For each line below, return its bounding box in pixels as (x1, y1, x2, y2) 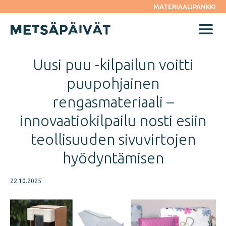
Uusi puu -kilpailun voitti (33, 56, 193, 74)
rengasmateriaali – (52, 93, 174, 111)
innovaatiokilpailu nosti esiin (20, 112, 206, 130)
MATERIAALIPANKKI (153, 3, 216, 10)
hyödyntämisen (62, 149, 164, 167)
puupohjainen (67, 75, 159, 92)
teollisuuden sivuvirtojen (30, 131, 196, 148)
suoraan (10, 9, 40, 18)
